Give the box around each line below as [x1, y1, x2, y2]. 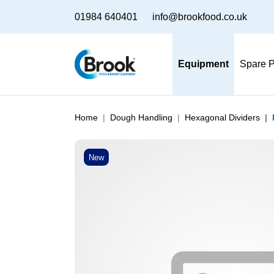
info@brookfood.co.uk [152, 11, 247, 22]
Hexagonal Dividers [185, 113, 260, 122]
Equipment [178, 59, 229, 69]
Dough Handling [110, 113, 172, 122]
